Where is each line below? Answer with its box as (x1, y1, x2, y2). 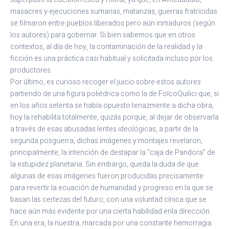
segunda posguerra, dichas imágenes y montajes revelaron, (10, 135, 202, 147)
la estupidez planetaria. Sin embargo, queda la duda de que (10, 159, 199, 170)
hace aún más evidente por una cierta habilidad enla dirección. (10, 206, 211, 217)
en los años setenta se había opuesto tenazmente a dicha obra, (10, 100, 214, 111)
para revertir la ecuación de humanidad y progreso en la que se (10, 182, 213, 194)
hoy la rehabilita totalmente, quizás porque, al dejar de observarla (10, 112, 219, 123)
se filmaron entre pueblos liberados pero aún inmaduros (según (10, 18, 215, 29)
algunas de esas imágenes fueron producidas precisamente (10, 171, 203, 182)
